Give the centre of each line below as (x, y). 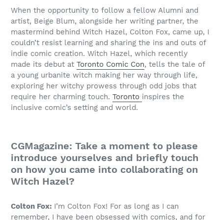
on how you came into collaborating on (104, 170)
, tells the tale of (175, 65)
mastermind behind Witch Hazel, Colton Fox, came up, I (110, 32)
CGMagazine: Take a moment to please (104, 146)
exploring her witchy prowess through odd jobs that (104, 86)
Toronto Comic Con (110, 65)
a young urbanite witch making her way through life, (104, 75)
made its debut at (44, 65)
